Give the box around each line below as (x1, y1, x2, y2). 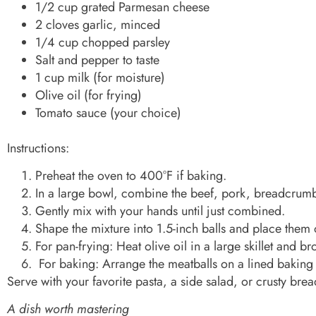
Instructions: (7, 138, 69, 157)
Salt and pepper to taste (35, 50, 159, 69)
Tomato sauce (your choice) (35, 103, 181, 122)
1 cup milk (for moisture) (35, 68, 165, 87)
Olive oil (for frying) (35, 85, 142, 104)
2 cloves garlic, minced (35, 15, 160, 34)
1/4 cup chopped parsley (35, 32, 170, 51)
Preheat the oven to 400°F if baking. (35, 166, 226, 185)
